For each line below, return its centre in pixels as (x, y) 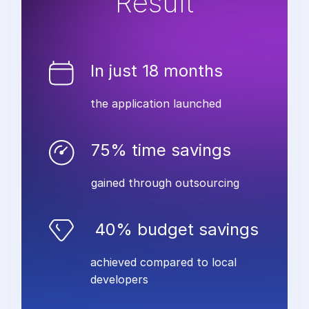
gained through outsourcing (165, 183)
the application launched (156, 104)
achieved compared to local (163, 262)
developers (119, 280)
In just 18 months (156, 71)
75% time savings (161, 150)
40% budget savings (174, 230)
